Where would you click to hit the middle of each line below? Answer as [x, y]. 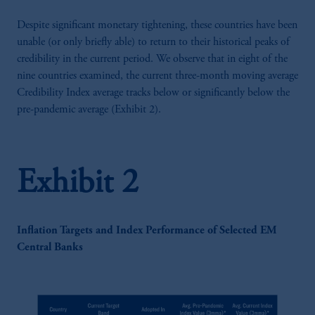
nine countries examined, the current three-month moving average [157, 76]
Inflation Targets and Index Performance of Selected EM [147, 230]
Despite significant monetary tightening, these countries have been [157, 25]
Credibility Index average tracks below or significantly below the [153, 92]
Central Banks [50, 247]
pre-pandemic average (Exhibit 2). [90, 109]
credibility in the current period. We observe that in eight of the [152, 59]
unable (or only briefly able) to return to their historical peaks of [153, 42]
